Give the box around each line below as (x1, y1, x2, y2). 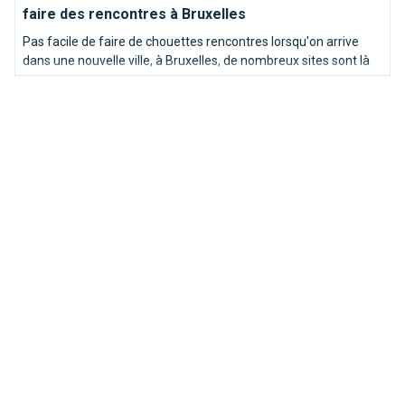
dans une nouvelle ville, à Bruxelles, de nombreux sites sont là (23, 52, 370, 68)
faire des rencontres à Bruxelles (23, 5, 246, 23)
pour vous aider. (23, 71, 112, 87)
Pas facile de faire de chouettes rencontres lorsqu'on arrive (23, 33, 359, 49)
